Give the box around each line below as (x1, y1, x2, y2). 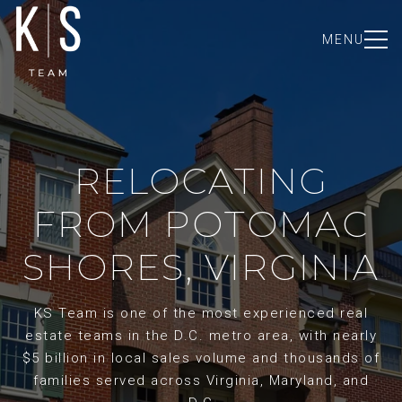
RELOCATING (74, 159, 328, 203)
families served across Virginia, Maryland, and (33, 372, 369, 389)
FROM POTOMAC (32, 202, 370, 246)
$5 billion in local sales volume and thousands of (22, 350, 380, 366)
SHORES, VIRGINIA (22, 245, 380, 289)
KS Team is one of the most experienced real (33, 305, 369, 321)
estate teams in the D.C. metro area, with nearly (25, 328, 377, 344)
